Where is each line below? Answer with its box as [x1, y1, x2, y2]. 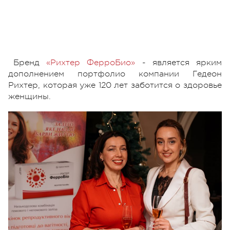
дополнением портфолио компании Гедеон [8, 69, 222, 79]
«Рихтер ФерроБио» [46, 57, 136, 67]
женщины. [8, 91, 51, 101]
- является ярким [135, 57, 222, 67]
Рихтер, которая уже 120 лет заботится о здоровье [8, 80, 222, 90]
